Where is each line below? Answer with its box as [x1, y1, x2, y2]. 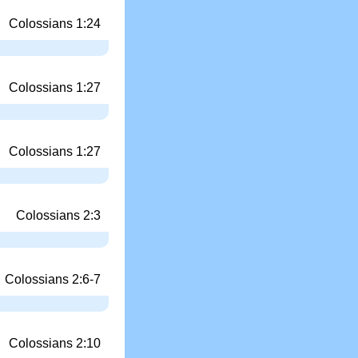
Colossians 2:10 [9, 336, 101, 350]
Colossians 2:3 [16, 208, 101, 222]
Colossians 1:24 [9, 16, 101, 30]
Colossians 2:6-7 [5, 272, 101, 286]
